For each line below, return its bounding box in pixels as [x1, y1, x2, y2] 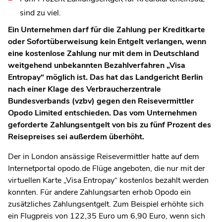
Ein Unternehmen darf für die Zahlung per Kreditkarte [8, 24, 205, 35]
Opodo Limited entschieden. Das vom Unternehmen [8, 107, 197, 118]
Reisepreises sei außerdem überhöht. [8, 131, 144, 142]
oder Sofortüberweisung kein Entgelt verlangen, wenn [8, 36, 206, 47]
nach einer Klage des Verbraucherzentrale [8, 83, 161, 95]
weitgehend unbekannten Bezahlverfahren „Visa [8, 59, 185, 71]
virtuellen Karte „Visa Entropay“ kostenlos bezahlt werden [8, 174, 209, 186]
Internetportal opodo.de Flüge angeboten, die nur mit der [8, 163, 205, 174]
